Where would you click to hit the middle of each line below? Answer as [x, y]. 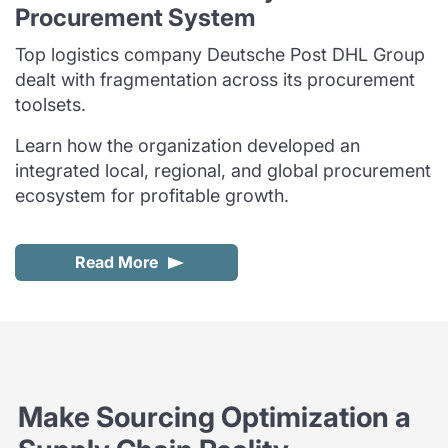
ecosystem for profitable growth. [152, 195]
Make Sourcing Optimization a [214, 416]
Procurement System [135, 17]
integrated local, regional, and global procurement [223, 170]
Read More [116, 261]
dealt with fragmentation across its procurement [215, 79]
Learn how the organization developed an [187, 145]
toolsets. [50, 104]
